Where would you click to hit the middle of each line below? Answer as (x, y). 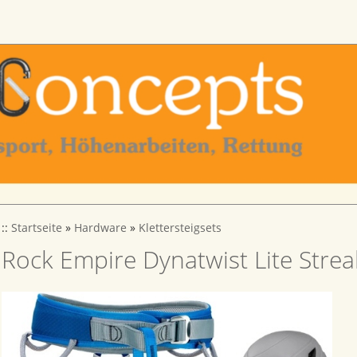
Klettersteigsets (180, 228)
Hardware (100, 228)
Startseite (37, 228)
